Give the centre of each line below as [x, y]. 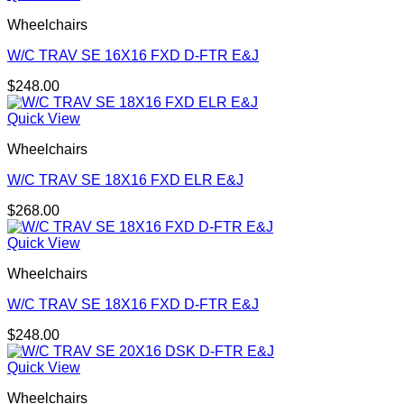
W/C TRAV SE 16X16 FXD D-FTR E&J [133, 56]
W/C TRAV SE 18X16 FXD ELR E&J [125, 180]
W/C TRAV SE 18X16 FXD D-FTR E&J [133, 305]
